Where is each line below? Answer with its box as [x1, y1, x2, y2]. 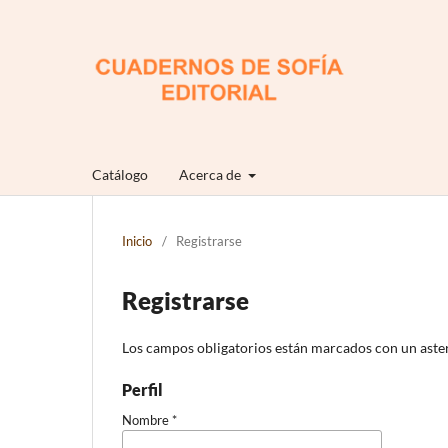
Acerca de [179, 165, 244, 183]
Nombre [122, 411, 172, 428]
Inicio [122, 232, 152, 249]
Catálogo [92, 165, 148, 183]
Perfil [122, 379, 163, 399]
